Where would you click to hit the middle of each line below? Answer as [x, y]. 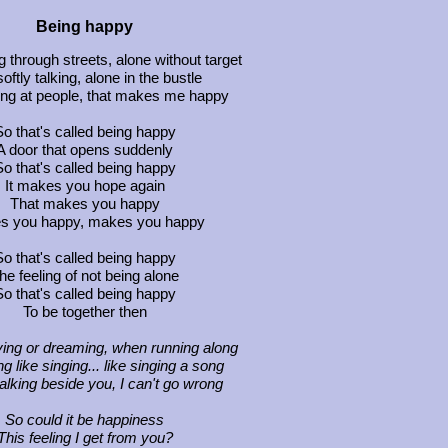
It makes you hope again [84, 185]
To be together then [84, 311]
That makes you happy [84, 203]
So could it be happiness [84, 419]
